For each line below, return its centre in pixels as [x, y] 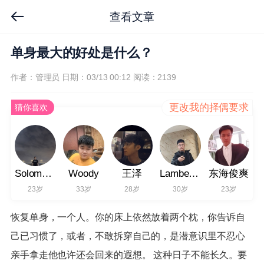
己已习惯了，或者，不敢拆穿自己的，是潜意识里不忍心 [128, 236]
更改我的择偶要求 [209, 108]
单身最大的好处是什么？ [81, 53]
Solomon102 [47, 173]
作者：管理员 [35, 77]
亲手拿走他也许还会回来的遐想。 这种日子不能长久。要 [129, 255]
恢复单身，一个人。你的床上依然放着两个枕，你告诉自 [128, 217]
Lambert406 [194, 173]
